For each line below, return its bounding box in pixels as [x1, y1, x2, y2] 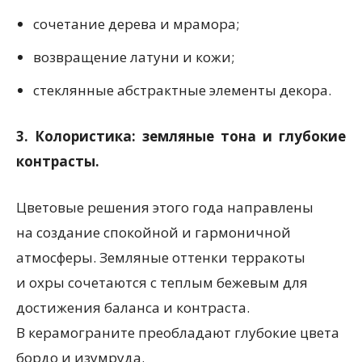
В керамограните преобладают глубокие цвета [16, 323, 339, 342]
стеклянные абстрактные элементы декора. [33, 81, 331, 99]
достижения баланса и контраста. [16, 298, 250, 317]
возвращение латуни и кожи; [33, 48, 234, 66]
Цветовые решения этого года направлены [16, 198, 314, 217]
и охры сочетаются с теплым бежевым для [16, 273, 308, 292]
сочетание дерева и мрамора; [33, 15, 239, 33]
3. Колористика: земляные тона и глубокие [16, 127, 346, 145]
